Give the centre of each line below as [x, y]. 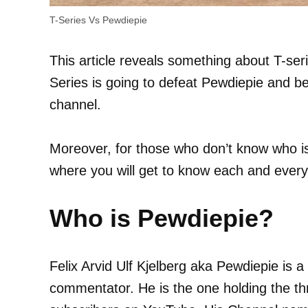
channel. [75, 104]
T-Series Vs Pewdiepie [98, 20]
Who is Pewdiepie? [162, 218]
